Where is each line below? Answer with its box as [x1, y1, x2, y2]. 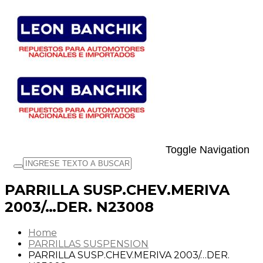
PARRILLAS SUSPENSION [28, 238, 149, 249]
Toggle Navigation [166, 144, 249, 156]
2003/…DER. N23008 [5, 198, 154, 215]
